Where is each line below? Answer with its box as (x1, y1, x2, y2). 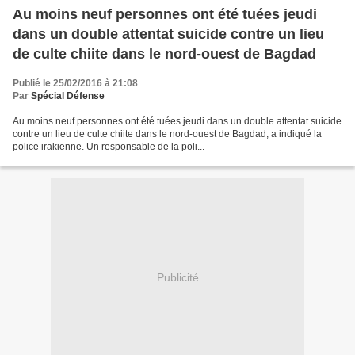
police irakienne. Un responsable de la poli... (13, 141, 204, 153)
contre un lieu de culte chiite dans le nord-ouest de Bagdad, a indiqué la (13, 128, 322, 140)
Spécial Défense (31, 90, 105, 102)
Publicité (156, 270, 199, 284)
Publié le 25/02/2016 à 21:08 (13, 78, 138, 90)
